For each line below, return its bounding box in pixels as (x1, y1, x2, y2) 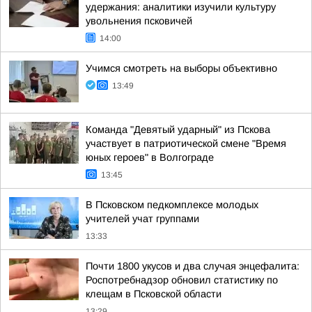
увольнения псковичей (86, 15, 192, 26)
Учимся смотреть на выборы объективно (86, 63, 277, 74)
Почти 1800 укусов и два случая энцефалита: (86, 260, 299, 272)
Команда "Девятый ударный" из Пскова (86, 124, 270, 135)
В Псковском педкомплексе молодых (86, 199, 258, 210)
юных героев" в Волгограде (86, 152, 214, 163)
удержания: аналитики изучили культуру (86, 1, 276, 13)
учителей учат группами (86, 213, 199, 224)
